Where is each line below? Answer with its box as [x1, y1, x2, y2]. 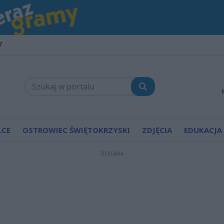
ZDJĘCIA [141, 124, 172, 135]
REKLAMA [100, 149, 123, 157]
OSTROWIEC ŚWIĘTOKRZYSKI [22, 124, 130, 135]
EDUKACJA [183, 124, 222, 135]
